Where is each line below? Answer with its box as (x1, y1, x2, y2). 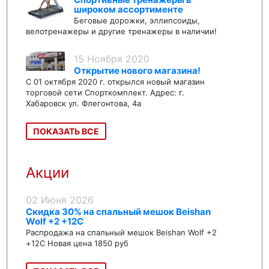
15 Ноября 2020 (74, 53, 150, 65)
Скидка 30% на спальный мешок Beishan (26, 206, 211, 218)
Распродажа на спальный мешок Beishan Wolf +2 (26, 228, 217, 238)
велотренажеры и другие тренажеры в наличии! (26, 26, 217, 37)
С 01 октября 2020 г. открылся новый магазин (26, 77, 205, 87)
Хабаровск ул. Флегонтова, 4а (26, 98, 141, 109)
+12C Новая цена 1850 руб (26, 238, 128, 249)
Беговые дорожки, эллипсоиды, (74, 16, 200, 26)
